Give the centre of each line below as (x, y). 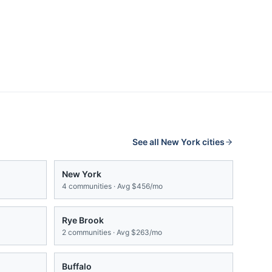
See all (147, 142)
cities (212, 142)
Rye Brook (83, 220)
